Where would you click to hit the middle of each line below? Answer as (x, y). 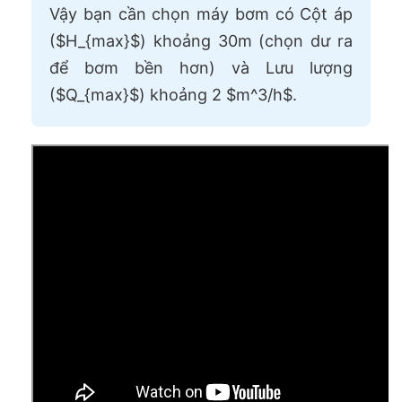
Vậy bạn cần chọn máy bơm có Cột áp (201, 13)
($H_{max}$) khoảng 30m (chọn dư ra (201, 40)
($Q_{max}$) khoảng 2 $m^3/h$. (173, 94)
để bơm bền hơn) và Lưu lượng (201, 67)
